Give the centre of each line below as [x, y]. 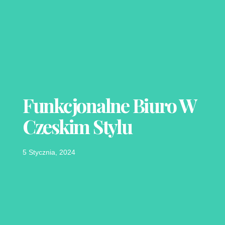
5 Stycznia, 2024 [49, 152]
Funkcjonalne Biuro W [109, 105]
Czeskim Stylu [77, 127]
